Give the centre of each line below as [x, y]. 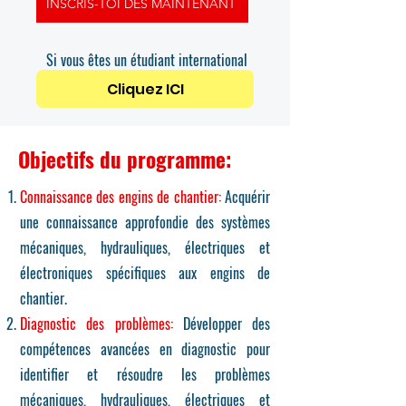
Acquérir [246, 197]
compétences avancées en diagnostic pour [145, 349]
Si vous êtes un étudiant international [149, 60]
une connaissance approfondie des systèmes [145, 222]
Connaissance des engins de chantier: [121, 197]
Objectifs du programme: [127, 159]
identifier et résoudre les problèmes [145, 374]
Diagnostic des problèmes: [97, 324]
